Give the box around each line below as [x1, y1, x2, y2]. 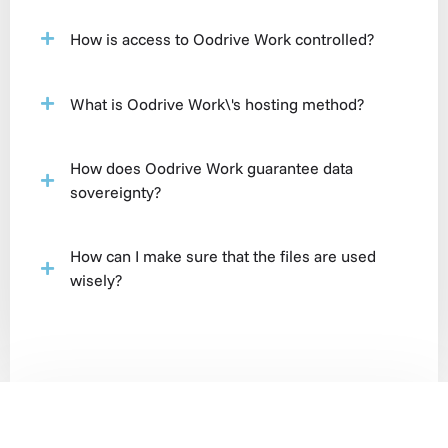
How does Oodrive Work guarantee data [70, 158, 353, 178]
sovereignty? [70, 182, 161, 202]
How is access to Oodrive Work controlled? [70, 28, 374, 49]
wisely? [70, 270, 122, 290]
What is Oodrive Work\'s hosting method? [70, 93, 364, 114]
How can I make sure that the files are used [70, 246, 376, 266]
